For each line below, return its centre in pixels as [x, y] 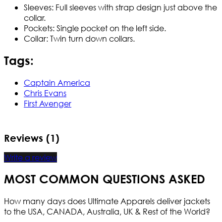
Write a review [30, 157]
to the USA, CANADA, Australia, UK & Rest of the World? [107, 212]
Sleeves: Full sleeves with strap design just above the [120, 7]
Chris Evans [45, 93]
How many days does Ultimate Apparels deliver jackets [107, 201]
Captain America [57, 82]
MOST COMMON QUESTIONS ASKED [105, 179]
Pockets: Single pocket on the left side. [95, 28]
